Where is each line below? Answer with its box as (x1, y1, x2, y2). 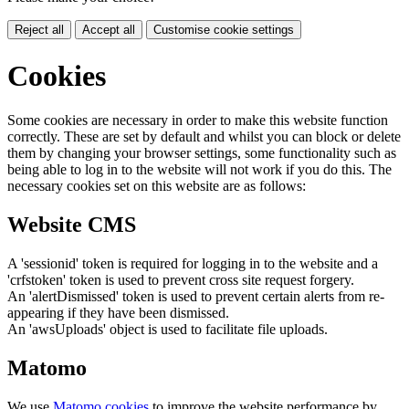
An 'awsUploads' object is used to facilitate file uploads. (7, 321, 328, 338)
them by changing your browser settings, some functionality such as (7, 145, 396, 162)
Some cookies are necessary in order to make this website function (7, 112, 388, 129)
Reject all (15, 23, 64, 37)
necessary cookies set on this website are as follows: (7, 178, 306, 194)
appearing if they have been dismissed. (7, 305, 229, 321)
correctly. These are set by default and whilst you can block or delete (7, 129, 401, 145)
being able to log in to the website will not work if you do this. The (7, 162, 392, 178)
